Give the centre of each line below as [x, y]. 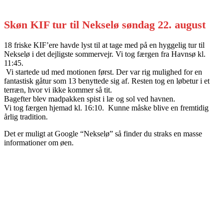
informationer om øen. [39, 142]
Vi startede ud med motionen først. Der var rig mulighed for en [103, 72]
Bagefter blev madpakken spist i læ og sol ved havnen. [90, 99]
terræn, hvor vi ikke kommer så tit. [58, 90]
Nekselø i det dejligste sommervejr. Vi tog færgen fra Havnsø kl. [105, 54]
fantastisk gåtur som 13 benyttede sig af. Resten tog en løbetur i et [107, 81]
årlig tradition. [26, 116]
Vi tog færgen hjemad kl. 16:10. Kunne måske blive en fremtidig [106, 108]
